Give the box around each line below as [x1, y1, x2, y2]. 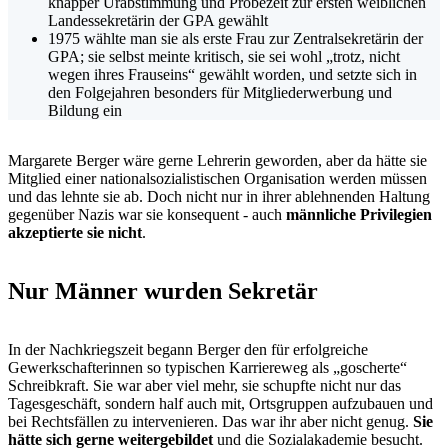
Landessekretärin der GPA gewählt [48, 11, 268, 29]
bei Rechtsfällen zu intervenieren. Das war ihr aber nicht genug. [8, 412, 413, 430]
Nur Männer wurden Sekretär [8, 277, 318, 304]
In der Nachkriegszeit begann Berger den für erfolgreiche [8, 340, 368, 358]
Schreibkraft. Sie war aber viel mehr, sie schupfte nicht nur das [8, 376, 401, 394]
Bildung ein [48, 101, 122, 119]
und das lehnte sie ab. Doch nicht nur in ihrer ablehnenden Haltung [8, 187, 430, 205]
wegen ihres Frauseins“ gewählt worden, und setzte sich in [48, 65, 417, 83]
